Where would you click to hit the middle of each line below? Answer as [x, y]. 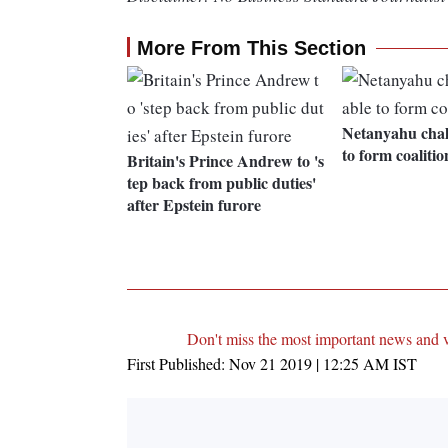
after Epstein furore [194, 205]
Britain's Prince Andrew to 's [225, 161]
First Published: [178, 364]
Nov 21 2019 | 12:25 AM [309, 364]
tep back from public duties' [221, 183]
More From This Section [251, 48]
